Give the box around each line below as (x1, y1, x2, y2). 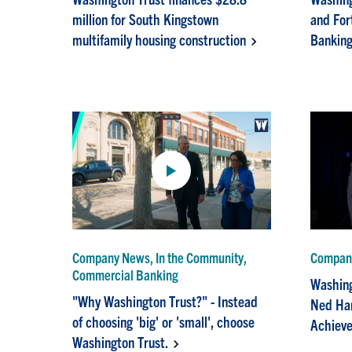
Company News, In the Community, (72, 248, 247, 267)
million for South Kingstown (72, 9, 219, 29)
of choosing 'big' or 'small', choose (72, 312, 255, 332)
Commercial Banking (72, 266, 179, 284)
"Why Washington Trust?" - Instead (72, 291, 258, 311)
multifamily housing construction (72, 30, 247, 49)
